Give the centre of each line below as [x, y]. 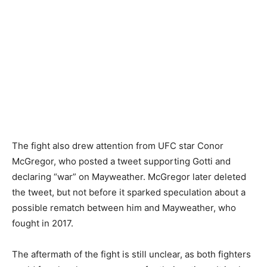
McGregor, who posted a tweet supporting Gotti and [121, 161]
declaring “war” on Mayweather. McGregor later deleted [129, 176]
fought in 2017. [43, 223]
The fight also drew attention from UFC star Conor [118, 145]
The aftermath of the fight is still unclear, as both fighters [131, 254]
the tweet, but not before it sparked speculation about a [129, 192]
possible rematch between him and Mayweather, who [124, 207]
